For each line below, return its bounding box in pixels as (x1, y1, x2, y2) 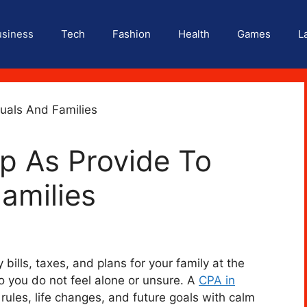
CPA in (199, 273, 235, 288)
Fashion (112, 27, 151, 40)
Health (178, 27, 210, 40)
